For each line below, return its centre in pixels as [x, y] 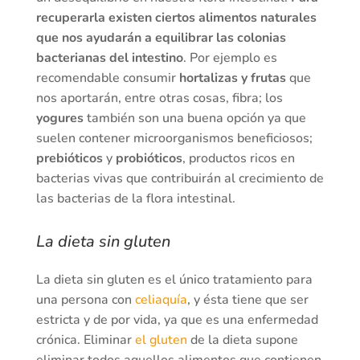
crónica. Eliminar [85, 340]
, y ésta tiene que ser [247, 300]
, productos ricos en [238, 159]
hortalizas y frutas [232, 78]
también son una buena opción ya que [194, 119]
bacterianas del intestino [109, 58]
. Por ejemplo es [230, 58]
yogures [59, 119]
